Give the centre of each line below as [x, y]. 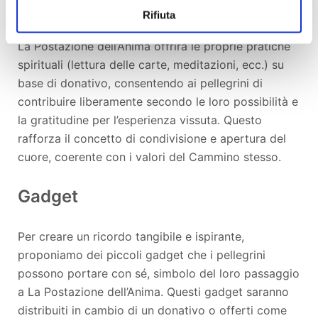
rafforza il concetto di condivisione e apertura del [152, 138]
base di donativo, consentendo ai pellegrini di [140, 83]
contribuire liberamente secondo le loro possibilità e [158, 101]
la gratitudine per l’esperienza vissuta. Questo [140, 120]
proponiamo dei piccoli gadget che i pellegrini [142, 254]
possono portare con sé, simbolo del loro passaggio [159, 273]
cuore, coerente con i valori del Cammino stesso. [149, 157]
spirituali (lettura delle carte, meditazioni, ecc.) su [151, 64]
